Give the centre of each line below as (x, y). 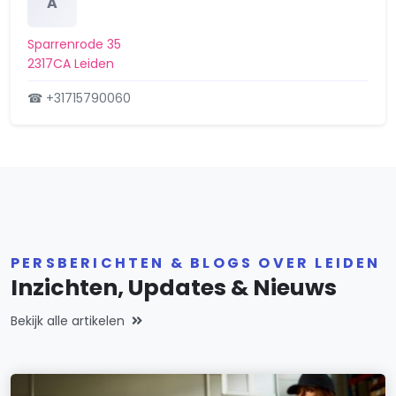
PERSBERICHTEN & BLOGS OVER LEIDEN (196, 263)
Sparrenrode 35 (75, 45)
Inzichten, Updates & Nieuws (174, 288)
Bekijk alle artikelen (68, 321)
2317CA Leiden (71, 64)
